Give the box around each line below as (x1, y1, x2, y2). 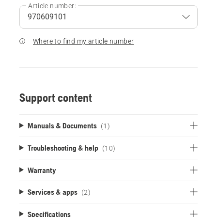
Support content (19, 91, 92, 104)
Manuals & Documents (27, 121, 97, 130)
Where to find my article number (33, 37, 134, 45)
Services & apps (27, 187, 77, 196)
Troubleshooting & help (27, 143, 98, 152)
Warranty (27, 165, 56, 174)
